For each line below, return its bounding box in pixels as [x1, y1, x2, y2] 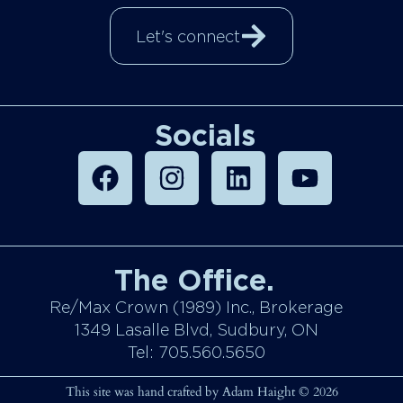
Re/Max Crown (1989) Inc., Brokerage [49, 297, 343, 317]
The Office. [113, 262, 274, 298]
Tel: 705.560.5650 [127, 342, 265, 362]
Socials [154, 117, 255, 153]
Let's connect [136, 26, 240, 46]
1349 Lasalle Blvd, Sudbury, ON [74, 319, 318, 339]
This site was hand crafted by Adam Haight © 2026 [65, 383, 338, 401]
